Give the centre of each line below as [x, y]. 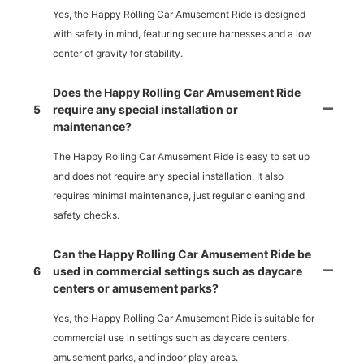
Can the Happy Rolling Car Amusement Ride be [182, 254]
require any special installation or [145, 110]
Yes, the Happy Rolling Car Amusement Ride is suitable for [184, 318]
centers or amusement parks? [136, 288]
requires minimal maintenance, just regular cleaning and [179, 196]
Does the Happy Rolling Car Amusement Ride [177, 93]
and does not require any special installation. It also [168, 176]
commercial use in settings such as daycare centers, [171, 338]
